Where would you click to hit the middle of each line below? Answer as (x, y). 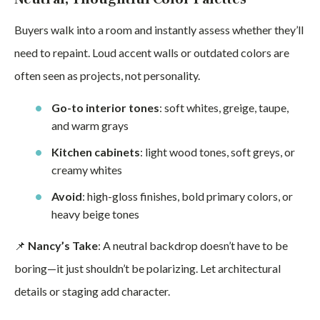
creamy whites (87, 170)
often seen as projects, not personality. (107, 75)
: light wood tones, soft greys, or (217, 152)
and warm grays (90, 125)
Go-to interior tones (105, 107)
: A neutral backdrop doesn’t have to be (193, 245)
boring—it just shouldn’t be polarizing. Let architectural (147, 268)
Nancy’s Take (63, 245)
